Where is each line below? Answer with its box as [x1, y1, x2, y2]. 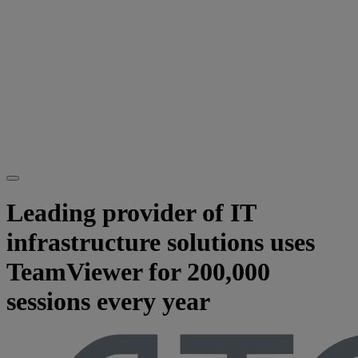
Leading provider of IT [6, 198, 256, 228]
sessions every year [6, 287, 210, 316]
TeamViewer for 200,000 [6, 257, 270, 287]
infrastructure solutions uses [6, 228, 315, 257]
